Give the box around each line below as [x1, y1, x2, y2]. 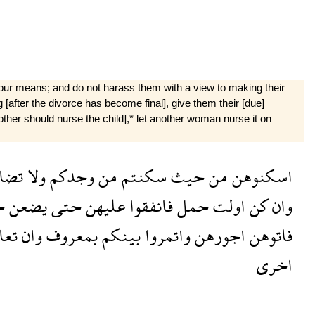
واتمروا [140, 215, 191, 256]
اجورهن [190, 215, 245, 256]
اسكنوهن [227, 156, 292, 197]
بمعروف [41, 215, 98, 256]
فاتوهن [245, 215, 292, 256]
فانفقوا [124, 186, 173, 226]
